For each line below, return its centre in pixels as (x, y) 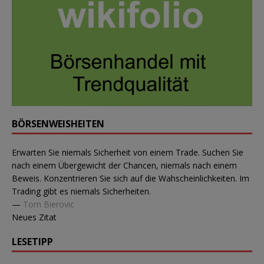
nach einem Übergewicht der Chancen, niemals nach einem (124, 165)
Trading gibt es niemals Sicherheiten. (81, 191)
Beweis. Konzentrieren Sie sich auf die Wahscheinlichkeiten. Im (131, 178)
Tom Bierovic (49, 204)
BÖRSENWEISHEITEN (58, 123)
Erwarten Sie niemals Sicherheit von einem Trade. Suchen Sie (128, 152)
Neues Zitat (34, 217)
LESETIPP (32, 241)
